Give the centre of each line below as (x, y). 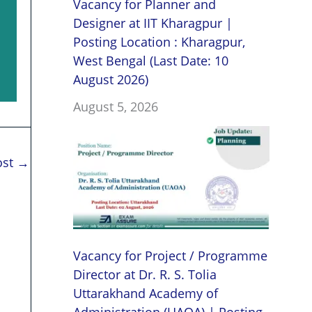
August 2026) (110, 80)
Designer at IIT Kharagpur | (153, 23)
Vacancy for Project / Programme (170, 256)
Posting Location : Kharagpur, (159, 42)
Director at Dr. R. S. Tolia (145, 275)
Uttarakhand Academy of (145, 294)
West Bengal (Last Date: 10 (150, 61)
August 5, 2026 (115, 107)
